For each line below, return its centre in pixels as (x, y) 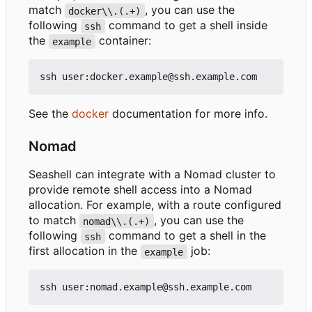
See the (50, 114)
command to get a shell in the (187, 236)
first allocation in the (85, 251)
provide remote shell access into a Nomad (140, 190)
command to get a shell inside (188, 25)
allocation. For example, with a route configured (155, 205)
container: (123, 41)
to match (54, 220)
